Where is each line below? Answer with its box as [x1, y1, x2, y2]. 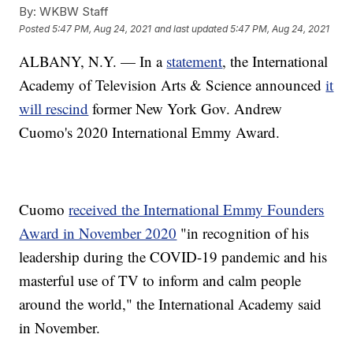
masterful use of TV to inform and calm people [19, 270, 302, 291]
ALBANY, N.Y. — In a [19, 51, 167, 72]
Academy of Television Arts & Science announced [19, 75, 326, 95]
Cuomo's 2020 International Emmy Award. [19, 122, 281, 143]
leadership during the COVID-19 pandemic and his [19, 247, 328, 267]
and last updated [154, 22, 229, 35]
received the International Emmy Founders [69, 199, 325, 220]
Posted [19, 22, 53, 35]
